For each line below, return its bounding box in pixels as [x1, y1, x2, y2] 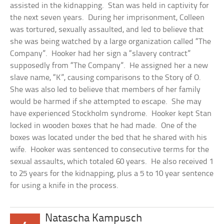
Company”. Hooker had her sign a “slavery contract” [10, 49, 191, 58]
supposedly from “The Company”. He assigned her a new [10, 61, 208, 70]
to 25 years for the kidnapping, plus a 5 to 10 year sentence [10, 169, 214, 178]
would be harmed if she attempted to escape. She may [10, 97, 202, 106]
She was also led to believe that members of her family [10, 85, 201, 94]
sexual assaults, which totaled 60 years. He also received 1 [10, 157, 214, 166]
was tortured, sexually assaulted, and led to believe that [10, 25, 204, 34]
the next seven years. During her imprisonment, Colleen [10, 13, 205, 22]
